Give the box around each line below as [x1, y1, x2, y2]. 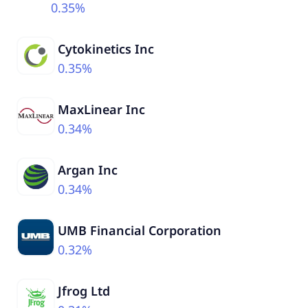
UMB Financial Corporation [58, 221, 221, 239]
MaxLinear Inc [58, 100, 145, 118]
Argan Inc [58, 161, 118, 178]
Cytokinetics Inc [58, 40, 154, 57]
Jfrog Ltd [58, 282, 110, 299]
